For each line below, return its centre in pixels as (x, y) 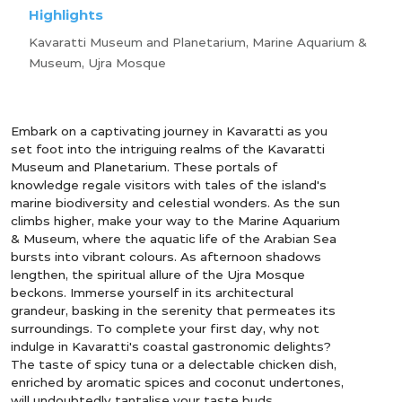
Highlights (66, 14)
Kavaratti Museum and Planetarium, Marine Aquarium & (198, 42)
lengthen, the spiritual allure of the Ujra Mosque (158, 274)
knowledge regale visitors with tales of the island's (169, 184)
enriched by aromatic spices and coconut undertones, (177, 382)
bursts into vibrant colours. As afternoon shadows (166, 256)
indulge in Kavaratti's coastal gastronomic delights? (171, 346)
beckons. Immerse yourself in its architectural (152, 292)
